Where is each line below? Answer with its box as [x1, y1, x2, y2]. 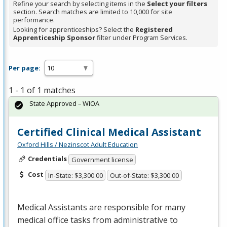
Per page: [9, 63, 41, 72]
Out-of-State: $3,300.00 [110, 170, 179, 180]
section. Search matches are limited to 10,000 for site [13, 7, 172, 17]
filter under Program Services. [95, 33, 187, 43]
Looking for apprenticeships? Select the [13, 25, 135, 34]
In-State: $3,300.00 [48, 170, 103, 180]
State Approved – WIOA [29, 99, 99, 108]
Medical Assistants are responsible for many [17, 201, 185, 213]
